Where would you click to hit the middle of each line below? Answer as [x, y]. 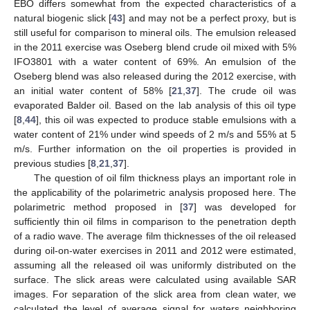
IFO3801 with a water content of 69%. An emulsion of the [155, 62]
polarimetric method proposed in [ [99, 207]
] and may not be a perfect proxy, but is [209, 18]
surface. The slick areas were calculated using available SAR [155, 280]
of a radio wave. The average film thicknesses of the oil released [155, 236]
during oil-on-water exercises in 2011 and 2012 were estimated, [155, 251]
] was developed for [245, 207]
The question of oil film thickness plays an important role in [165, 178]
